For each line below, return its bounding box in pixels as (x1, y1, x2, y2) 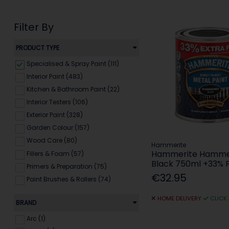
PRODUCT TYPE (15, 43, 59, 52)
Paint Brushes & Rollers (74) (26, 174, 111, 184)
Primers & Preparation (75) (94, 162, 107, 171)
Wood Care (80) (26, 136, 77, 145)
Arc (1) (26, 214, 45, 223)
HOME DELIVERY (157, 194, 201, 202)
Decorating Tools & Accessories (26, 187, 125, 196)
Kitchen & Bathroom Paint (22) (26, 85, 120, 94)
